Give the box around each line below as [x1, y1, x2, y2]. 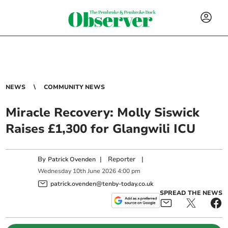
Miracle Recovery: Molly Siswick [6, 104, 200, 121]
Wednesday [38, 167, 72, 176]
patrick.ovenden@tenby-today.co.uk [50, 179, 154, 188]
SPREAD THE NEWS [159, 188, 222, 197]
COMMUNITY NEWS [44, 83, 105, 91]
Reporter [108, 155, 136, 164]
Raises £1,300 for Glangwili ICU [6, 121, 196, 137]
